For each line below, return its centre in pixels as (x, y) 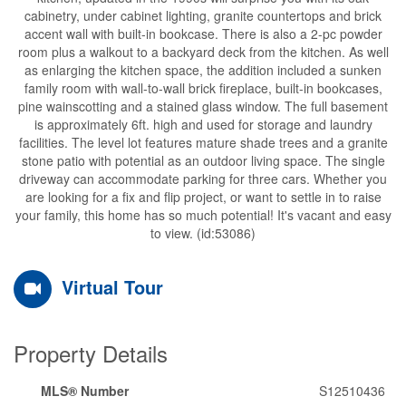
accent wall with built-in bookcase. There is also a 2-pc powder (203, 33)
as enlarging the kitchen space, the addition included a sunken (203, 69)
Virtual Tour (112, 286)
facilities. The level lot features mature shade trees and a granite (203, 142)
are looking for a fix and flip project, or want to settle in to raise (203, 196)
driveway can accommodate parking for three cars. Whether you (203, 178)
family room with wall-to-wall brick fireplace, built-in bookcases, (203, 87)
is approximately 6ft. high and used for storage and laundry (203, 124)
